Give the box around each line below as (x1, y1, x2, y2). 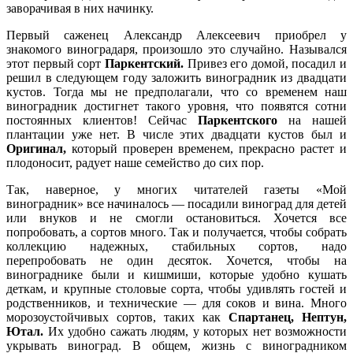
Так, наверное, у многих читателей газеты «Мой (6, 182, 347, 196)
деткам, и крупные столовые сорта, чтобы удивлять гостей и (6, 281, 347, 295)
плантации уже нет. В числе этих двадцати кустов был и (6, 127, 347, 141)
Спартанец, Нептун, (229, 310, 347, 324)
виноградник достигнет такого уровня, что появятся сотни (6, 98, 347, 113)
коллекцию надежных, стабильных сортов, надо (6, 239, 347, 253)
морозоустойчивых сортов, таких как (6, 310, 229, 324)
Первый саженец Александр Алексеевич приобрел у (6, 28, 347, 42)
